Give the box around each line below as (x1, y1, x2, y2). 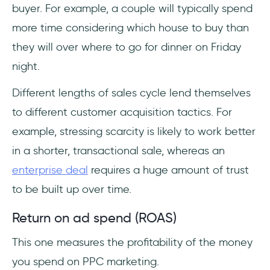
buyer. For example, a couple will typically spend (12, 2, 253, 16)
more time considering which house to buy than (12, 21, 249, 35)
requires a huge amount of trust (88, 163, 249, 177)
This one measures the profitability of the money (12, 236, 253, 250)
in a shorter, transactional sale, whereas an (12, 144, 225, 158)
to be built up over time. (12, 183, 134, 196)
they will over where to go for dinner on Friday (12, 40, 241, 54)
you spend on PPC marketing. (12, 255, 159, 269)
